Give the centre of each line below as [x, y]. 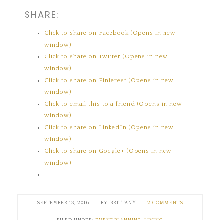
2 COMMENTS [165, 203]
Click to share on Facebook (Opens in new [110, 33]
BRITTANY [123, 203]
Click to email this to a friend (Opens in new [113, 104]
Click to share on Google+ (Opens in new [108, 151]
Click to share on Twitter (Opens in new [106, 56]
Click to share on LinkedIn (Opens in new [109, 127]
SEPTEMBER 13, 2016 [63, 203]
